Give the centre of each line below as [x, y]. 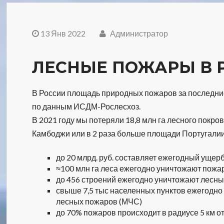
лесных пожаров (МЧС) [99, 201]
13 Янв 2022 [63, 33]
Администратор [138, 33]
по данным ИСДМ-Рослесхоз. [86, 106]
